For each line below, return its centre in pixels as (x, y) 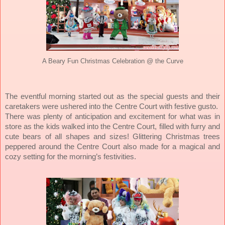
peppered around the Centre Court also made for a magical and (113, 146)
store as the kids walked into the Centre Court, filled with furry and (113, 126)
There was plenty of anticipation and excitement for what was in (113, 116)
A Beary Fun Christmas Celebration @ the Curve (113, 61)
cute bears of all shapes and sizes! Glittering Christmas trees (113, 136)
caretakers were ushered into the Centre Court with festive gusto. (111, 106)
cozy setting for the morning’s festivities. (71, 156)
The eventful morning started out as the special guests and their (113, 96)
